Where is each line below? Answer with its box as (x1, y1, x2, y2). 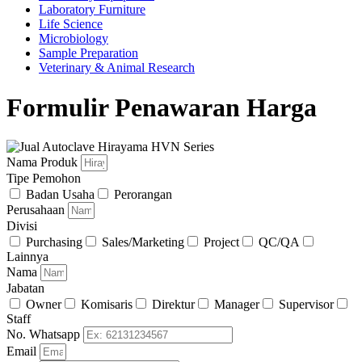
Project (204, 235, 239, 250)
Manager (214, 297, 259, 312)
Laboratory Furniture (39, 2, 145, 17)
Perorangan (114, 187, 172, 202)
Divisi (6, 219, 37, 234)
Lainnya (6, 250, 48, 264)
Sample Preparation (39, 46, 138, 61)
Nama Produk (6, 155, 81, 170)
